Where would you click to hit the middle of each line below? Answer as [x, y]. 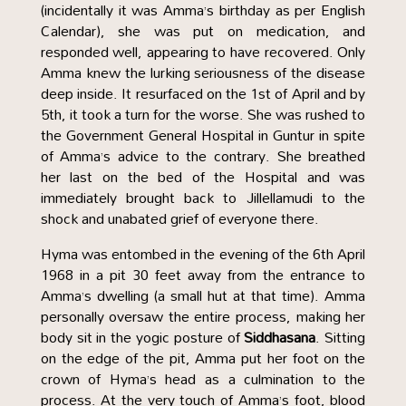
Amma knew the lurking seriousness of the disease [203, 72]
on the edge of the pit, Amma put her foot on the [203, 358]
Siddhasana [280, 337]
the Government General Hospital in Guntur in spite [203, 135]
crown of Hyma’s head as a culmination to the [203, 379]
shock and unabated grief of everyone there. [179, 218]
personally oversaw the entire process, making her [203, 316]
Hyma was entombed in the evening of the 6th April [203, 254]
